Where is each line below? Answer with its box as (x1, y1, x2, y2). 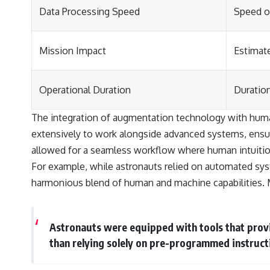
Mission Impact (39, 44, 106, 57)
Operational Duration (39, 83, 131, 96)
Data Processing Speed (39, 5, 140, 17)
